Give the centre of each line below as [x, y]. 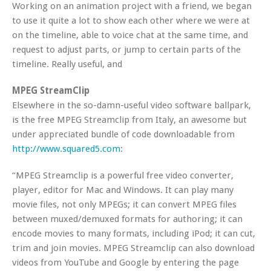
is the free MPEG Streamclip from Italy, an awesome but [129, 120]
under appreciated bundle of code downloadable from [123, 134]
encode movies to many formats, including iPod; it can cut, [134, 233]
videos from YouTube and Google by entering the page [126, 263]
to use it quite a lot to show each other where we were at [131, 21]
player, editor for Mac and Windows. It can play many [123, 190]
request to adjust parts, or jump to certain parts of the [126, 50]
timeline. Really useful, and [67, 64]
